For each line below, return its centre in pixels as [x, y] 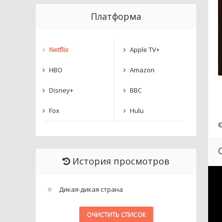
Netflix [59, 50]
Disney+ [61, 90]
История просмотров [121, 161]
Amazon [142, 70]
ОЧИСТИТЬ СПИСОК [116, 215]
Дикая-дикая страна [91, 189]
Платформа [116, 16]
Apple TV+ [145, 50]
